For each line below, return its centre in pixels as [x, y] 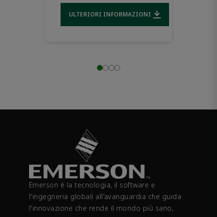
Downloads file [136, 17]
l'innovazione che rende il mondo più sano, [101, 208]
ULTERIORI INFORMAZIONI [110, 14]
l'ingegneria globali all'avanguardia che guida [105, 196]
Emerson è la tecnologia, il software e [92, 185]
